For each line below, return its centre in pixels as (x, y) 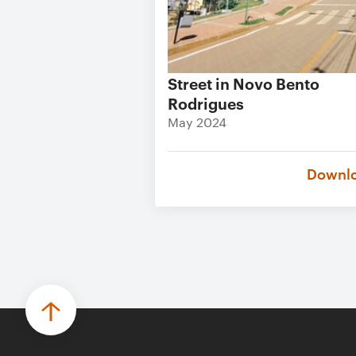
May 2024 (197, 122)
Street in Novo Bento (244, 83)
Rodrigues (206, 103)
